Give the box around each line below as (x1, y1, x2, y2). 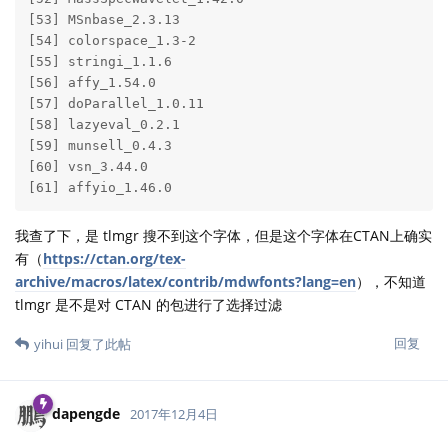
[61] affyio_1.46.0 (27, 181, 180, 197)
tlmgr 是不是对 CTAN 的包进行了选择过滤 (15, 295, 282, 315)
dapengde (52, 405, 120, 425)
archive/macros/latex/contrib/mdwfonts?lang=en (15, 272, 356, 292)
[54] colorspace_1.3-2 (27, 34, 244, 50)
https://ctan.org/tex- (43, 249, 186, 269)
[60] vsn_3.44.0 (27, 160, 244, 176)
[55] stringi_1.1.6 (27, 55, 244, 71)
